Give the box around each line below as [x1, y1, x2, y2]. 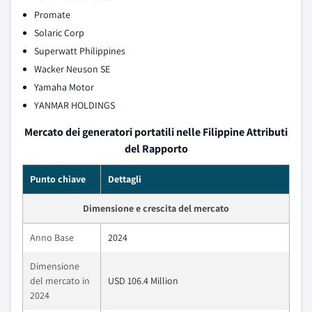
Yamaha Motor [34, 81, 94, 93]
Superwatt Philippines [34, 45, 125, 57]
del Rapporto [124, 141, 188, 156]
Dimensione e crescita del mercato [83, 202, 229, 214]
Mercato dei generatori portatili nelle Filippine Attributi [24, 125, 288, 139]
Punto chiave [30, 173, 86, 185]
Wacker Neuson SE [34, 63, 110, 75]
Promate [34, 8, 70, 21]
